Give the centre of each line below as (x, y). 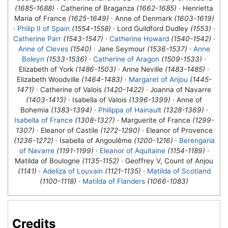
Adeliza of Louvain (73, 171)
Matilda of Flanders (114, 181)
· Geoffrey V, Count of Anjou (166, 161)
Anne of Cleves (43, 49)
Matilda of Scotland (179, 171)
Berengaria (197, 141)
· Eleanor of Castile (67, 131)
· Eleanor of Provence (176, 131)
